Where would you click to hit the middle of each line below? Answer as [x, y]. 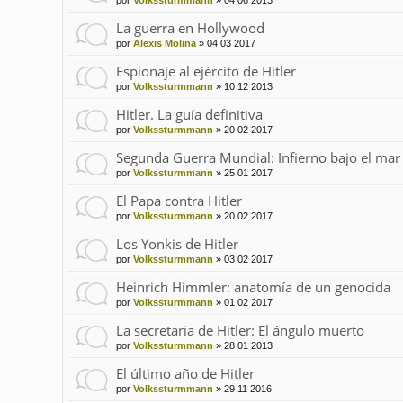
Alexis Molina [164, 44]
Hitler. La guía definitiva [189, 115]
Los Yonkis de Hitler [177, 244]
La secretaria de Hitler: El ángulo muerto [240, 331]
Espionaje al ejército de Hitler [206, 72]
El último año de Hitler [185, 374]
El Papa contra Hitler [179, 201]
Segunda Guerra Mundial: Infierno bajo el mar [258, 158]
